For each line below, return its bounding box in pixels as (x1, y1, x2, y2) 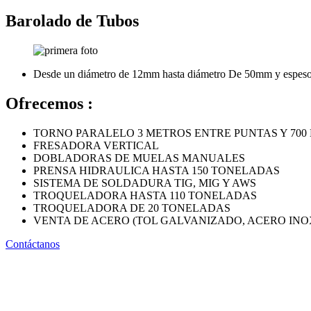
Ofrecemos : (6, 94, 93, 112)
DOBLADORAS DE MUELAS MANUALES (33, 151, 245, 164)
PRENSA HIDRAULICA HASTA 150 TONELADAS (33, 164, 280, 176)
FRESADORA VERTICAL (33, 139, 159, 151)
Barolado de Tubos (6, 11, 139, 30)
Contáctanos (6, 237, 60, 250)
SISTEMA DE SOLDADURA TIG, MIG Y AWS (33, 176, 256, 189)
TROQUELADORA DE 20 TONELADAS (33, 201, 230, 214)
